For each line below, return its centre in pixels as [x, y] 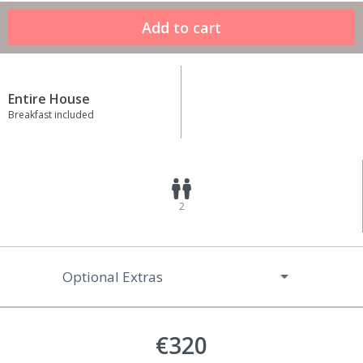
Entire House [49, 99]
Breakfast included [51, 115]
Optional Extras [113, 277]
